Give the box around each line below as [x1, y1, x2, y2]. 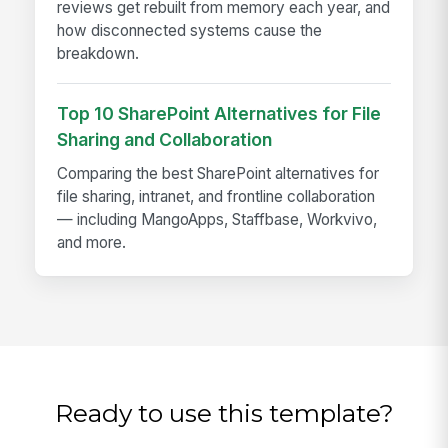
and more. [57, 232, 127, 252]
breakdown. [57, 43, 140, 63]
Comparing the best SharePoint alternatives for [57, 163, 380, 183]
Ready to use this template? [54, 398, 394, 429]
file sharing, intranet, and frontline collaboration [57, 186, 376, 206]
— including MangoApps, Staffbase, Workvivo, [57, 209, 378, 229]
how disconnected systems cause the [57, 20, 323, 40]
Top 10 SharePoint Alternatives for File [57, 103, 382, 125]
